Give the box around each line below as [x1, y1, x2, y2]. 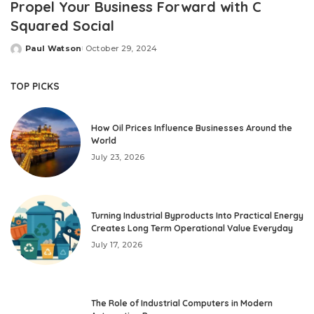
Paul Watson [25, 43, 82, 54]
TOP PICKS [11, 80, 60, 93]
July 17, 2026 [91, 239, 143, 250]
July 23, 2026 [91, 151, 145, 162]
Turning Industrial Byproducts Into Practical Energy [91, 210, 303, 221]
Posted [10, 48, 43, 59]
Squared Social [11, 17, 114, 35]
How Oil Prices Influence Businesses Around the [91, 122, 292, 133]
